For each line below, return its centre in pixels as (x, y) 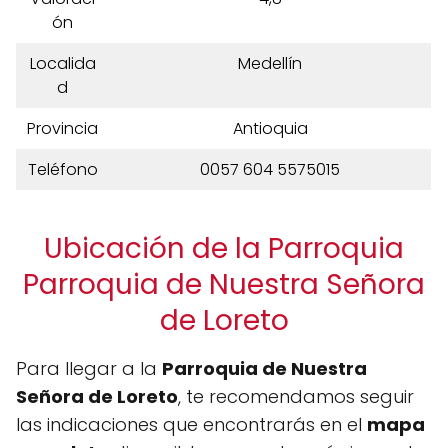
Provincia (62, 128)
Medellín (270, 63)
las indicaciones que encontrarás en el (191, 424)
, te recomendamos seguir (296, 396)
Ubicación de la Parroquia (224, 248)
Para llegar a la (89, 368)
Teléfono (62, 169)
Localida (62, 63)
